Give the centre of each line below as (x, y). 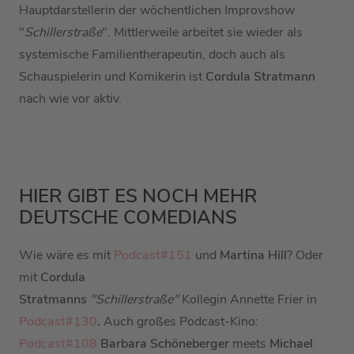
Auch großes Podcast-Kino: (179, 322)
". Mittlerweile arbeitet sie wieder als (202, 33)
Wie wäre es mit (65, 256)
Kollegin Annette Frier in (249, 300)
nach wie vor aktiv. (72, 99)
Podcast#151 (153, 256)
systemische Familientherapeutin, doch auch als (152, 55)
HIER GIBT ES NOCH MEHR (138, 196)
